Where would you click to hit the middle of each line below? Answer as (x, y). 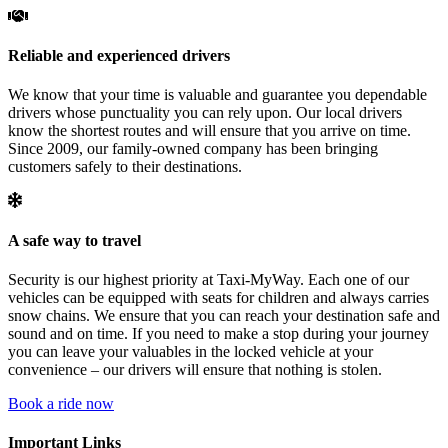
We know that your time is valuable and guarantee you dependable (217, 95)
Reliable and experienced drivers (119, 56)
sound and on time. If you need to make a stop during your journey (218, 333)
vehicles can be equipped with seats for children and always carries (218, 297)
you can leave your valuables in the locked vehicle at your (190, 351)
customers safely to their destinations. (125, 167)
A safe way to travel (74, 240)
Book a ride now (61, 403)
